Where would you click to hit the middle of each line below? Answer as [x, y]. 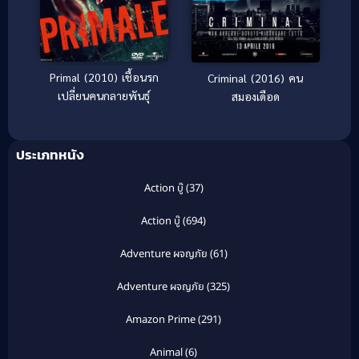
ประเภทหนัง [50, 154]
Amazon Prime [161, 319]
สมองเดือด [255, 96]
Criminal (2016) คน [255, 77]
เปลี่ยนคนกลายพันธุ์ [104, 95]
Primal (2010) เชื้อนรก [104, 77]
